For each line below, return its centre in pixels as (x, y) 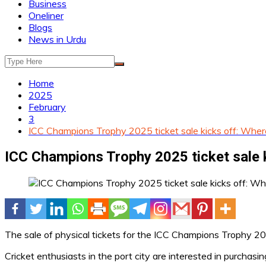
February (47, 107)
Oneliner (46, 15)
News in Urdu (57, 39)
